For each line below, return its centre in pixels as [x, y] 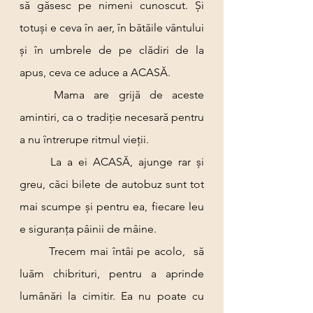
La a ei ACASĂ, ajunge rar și [35, 162]
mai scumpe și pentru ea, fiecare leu [112, 206]
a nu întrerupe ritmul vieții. [84, 139]
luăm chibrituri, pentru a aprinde [112, 274]
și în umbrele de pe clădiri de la [112, 50]
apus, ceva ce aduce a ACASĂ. [95, 72]
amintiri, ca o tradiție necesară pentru [112, 117]
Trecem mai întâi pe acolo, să [34, 251]
